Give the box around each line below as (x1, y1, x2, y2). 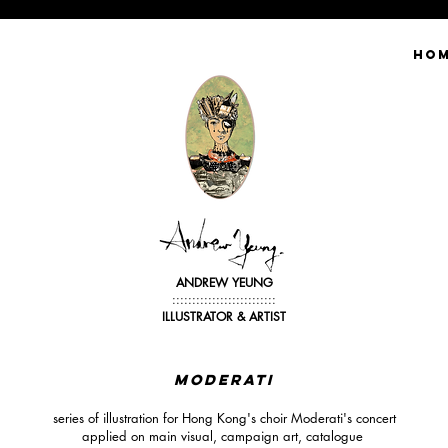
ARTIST (249, 308, 286, 325)
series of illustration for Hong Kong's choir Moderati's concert (52, 409, 396, 427)
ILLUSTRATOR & (162, 308, 249, 325)
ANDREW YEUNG (175, 274, 273, 291)
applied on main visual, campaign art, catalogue (81, 427, 367, 445)
